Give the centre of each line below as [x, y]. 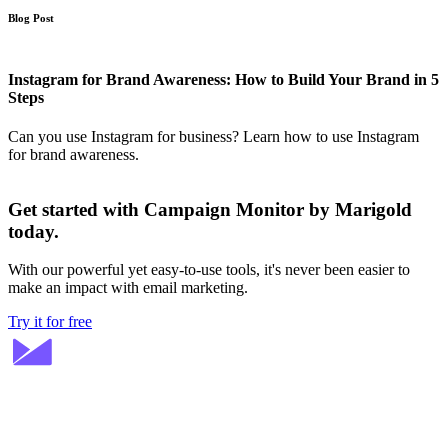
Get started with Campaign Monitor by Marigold [210, 209]
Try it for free [50, 322]
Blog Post [31, 18]
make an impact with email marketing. [128, 288]
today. [33, 231]
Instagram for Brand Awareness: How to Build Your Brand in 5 [223, 79]
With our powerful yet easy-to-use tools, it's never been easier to [209, 270]
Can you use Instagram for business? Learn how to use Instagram [213, 136]
